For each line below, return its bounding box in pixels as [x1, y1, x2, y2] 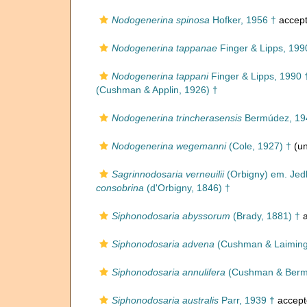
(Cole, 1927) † [226, 140, 291, 151]
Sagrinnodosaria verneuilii [112, 169, 224, 180]
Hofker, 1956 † [210, 14, 276, 25]
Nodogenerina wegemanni [112, 140, 226, 151]
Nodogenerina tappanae [112, 42, 217, 53]
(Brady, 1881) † [230, 210, 300, 221]
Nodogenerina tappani [112, 71, 208, 82]
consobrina [96, 182, 144, 193]
